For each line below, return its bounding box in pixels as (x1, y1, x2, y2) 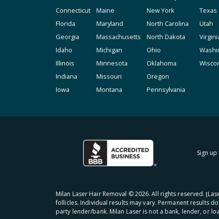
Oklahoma (147, 59, 176, 67)
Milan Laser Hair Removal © (56, 190, 135, 198)
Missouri (96, 72, 122, 81)
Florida (56, 19, 75, 28)
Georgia (56, 32, 79, 41)
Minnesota (96, 59, 128, 67)
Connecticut (56, 6, 90, 15)
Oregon (147, 72, 169, 81)
